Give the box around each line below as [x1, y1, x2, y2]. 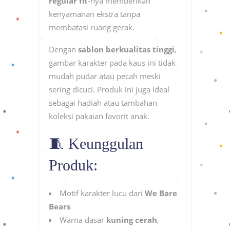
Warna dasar [60, 214, 106, 225]
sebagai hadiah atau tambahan [49, 97, 157, 108]
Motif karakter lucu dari [60, 187, 145, 198]
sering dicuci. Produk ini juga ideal [49, 84, 169, 94]
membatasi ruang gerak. [49, 22, 135, 32]
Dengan [49, 44, 78, 54]
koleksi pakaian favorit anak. [49, 110, 149, 121]
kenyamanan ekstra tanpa [49, 8, 140, 19]
